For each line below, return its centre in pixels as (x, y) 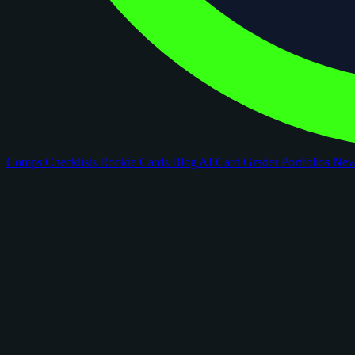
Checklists (73, 162)
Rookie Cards (136, 162)
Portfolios (307, 162)
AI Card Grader (240, 162)
